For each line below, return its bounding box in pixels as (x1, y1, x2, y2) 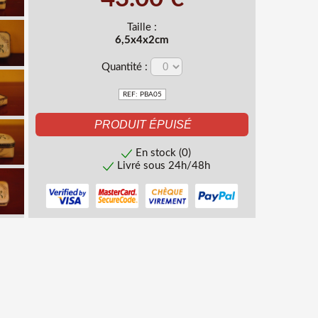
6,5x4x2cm (115, 35, 170, 45)
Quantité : (102, 62, 151, 72)
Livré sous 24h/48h (116, 160, 210, 171)
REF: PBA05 (122, 91, 162, 98)
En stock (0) (136, 148, 192, 158)
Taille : (127, 22, 158, 33)
